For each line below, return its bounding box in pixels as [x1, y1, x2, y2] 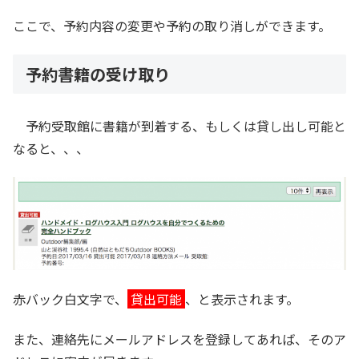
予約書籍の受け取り [26, 63, 170, 87]
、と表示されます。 [185, 289, 299, 309]
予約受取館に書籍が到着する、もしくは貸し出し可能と [13, 115, 346, 135]
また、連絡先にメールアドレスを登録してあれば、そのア [13, 329, 346, 349]
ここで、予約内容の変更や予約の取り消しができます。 [13, 16, 331, 36]
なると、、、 [13, 138, 89, 158]
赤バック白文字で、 [13, 289, 127, 309]
